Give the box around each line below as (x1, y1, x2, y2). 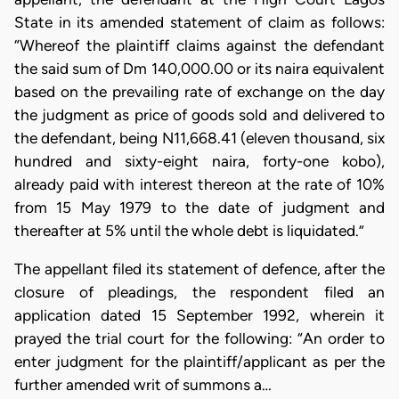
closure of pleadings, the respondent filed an (14, 283, 385, 301)
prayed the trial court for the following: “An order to (14, 330, 385, 347)
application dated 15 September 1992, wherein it (14, 306, 385, 324)
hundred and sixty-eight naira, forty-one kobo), (14, 151, 385, 170)
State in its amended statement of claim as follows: (14, 12, 385, 31)
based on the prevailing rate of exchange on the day (14, 82, 385, 101)
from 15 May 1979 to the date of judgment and (14, 198, 385, 216)
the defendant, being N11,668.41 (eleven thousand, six (14, 128, 385, 147)
